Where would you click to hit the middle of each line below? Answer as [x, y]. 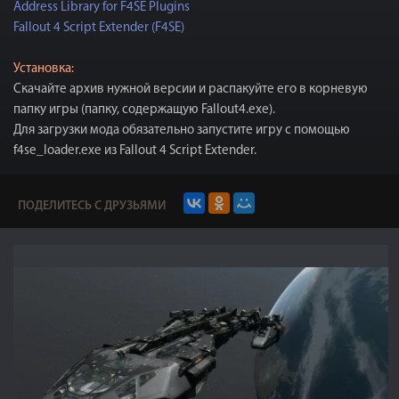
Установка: [44, 69]
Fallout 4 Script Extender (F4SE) [99, 28]
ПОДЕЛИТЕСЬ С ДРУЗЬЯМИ [92, 206]
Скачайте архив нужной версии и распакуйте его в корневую [191, 90]
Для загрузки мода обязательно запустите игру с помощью [182, 130]
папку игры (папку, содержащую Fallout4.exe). [144, 110]
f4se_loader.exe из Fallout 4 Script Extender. [135, 151]
